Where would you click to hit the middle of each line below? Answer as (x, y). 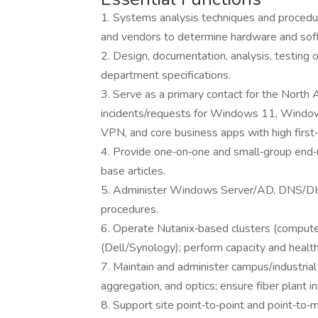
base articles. (133, 171)
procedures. (130, 209)
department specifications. (167, 75)
